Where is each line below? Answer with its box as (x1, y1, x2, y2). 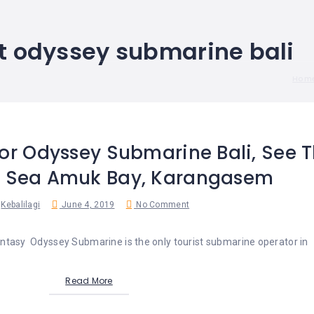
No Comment (134, 200, 190, 210)
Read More (65, 275, 113, 287)
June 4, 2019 (59, 200, 115, 210)
